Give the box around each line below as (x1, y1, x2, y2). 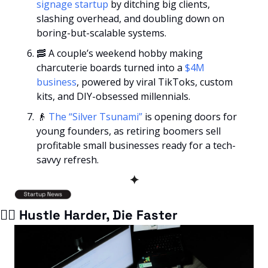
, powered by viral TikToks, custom (77, 75, 233, 89)
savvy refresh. (36, 153, 99, 166)
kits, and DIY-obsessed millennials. (36, 89, 190, 103)
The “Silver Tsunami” (48, 109, 145, 123)
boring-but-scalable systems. (36, 26, 166, 39)
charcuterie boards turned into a (36, 60, 182, 74)
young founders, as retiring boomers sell (36, 124, 221, 138)
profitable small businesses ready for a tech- (36, 138, 236, 152)
